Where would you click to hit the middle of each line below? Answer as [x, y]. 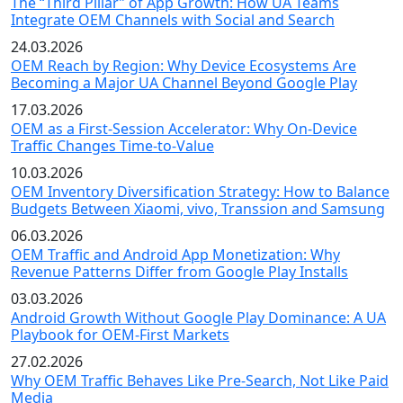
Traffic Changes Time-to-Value [112, 145]
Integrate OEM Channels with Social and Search [173, 19]
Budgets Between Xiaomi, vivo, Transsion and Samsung [198, 208]
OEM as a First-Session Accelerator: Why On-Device [184, 128]
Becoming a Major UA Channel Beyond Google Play [184, 82]
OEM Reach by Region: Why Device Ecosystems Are [184, 65]
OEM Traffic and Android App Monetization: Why [175, 254]
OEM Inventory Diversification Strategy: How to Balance [200, 191]
